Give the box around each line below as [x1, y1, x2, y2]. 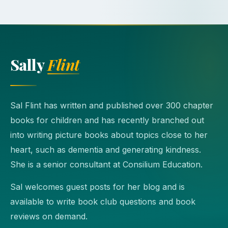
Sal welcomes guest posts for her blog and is [10, 181, 185, 192]
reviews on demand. [10, 211, 88, 221]
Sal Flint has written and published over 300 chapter [10, 100, 213, 111]
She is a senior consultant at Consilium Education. [10, 159, 203, 170]
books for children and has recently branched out [10, 115, 204, 126]
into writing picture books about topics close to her [10, 130, 208, 140]
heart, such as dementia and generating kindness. [10, 145, 201, 155]
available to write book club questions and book [10, 196, 195, 207]
